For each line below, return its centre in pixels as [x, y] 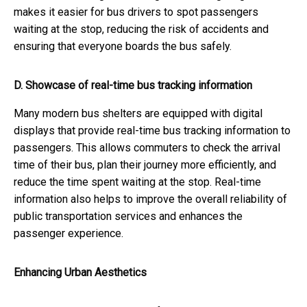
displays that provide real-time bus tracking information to [152, 130]
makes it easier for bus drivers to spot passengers [136, 12]
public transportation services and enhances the [128, 216]
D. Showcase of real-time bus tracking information [133, 85]
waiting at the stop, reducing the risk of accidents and [141, 29]
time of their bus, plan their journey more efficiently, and [145, 164]
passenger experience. [69, 233]
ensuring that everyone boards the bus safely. [123, 46]
